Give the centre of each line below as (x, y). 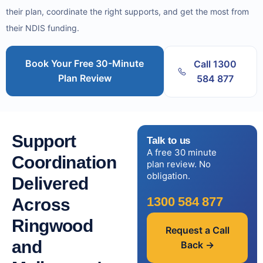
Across (41, 205)
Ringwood (53, 226)
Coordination (64, 163)
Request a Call (197, 230)
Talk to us (169, 140)
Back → (197, 245)
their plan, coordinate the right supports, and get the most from (127, 12)
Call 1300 (215, 64)
